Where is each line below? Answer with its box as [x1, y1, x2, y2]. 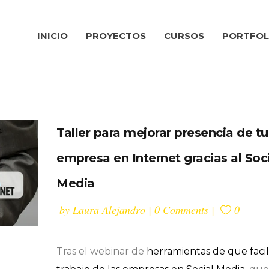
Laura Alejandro [73, 202, 145, 217]
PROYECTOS [86, 30, 146, 41]
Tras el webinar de [56, 246, 144, 257]
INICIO [37, 30, 68, 41]
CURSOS [164, 30, 204, 41]
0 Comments [154, 202, 208, 217]
